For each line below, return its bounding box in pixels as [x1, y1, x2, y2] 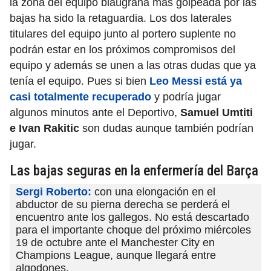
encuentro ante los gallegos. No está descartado [16, 211, 249, 224]
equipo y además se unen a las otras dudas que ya [10, 59, 256, 72]
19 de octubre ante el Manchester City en [16, 237, 215, 249]
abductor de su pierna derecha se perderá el [16, 198, 230, 211]
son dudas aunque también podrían [79, 122, 253, 135]
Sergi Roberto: [16, 186, 91, 198]
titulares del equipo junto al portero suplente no [10, 28, 236, 41]
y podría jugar [151, 91, 221, 103]
